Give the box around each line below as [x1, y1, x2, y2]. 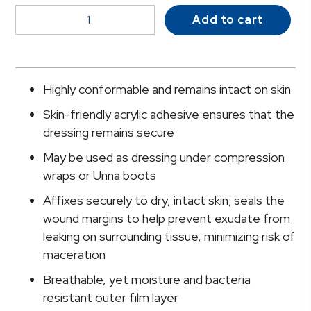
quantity [15, 203, 65, 219]
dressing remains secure [43, 124, 175, 140]
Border [15, 76, 56, 93]
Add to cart [192, 12, 264, 27]
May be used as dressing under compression [43, 149, 285, 165]
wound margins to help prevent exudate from [43, 210, 291, 226]
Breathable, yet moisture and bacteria [43, 271, 251, 287]
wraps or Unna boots [43, 167, 157, 183]
